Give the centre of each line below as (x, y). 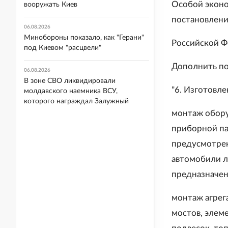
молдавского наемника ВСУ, (71, 91)
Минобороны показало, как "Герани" (84, 38)
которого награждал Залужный (76, 101)
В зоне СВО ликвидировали (70, 81)
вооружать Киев (51, 5)
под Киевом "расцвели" (63, 48)
